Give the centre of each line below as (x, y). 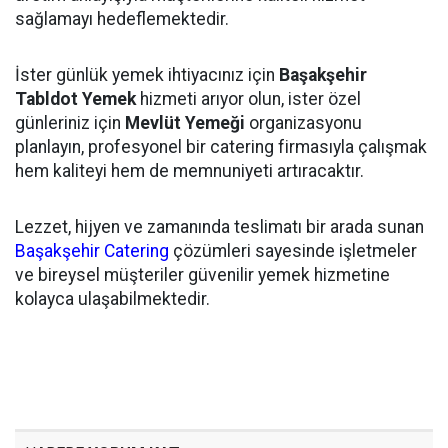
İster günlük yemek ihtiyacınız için (147, 75)
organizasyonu (303, 123)
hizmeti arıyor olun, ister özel (248, 99)
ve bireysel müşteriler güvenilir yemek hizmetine (202, 275)
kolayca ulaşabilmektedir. (112, 299)
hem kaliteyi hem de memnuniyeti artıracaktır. (189, 171)
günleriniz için (70, 123)
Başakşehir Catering (92, 251)
